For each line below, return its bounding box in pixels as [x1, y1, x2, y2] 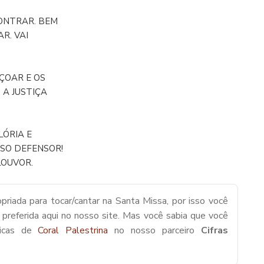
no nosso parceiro [114, 224, 202, 237]
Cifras [201, 224, 229, 237]
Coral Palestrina [38, 224, 115, 237]
